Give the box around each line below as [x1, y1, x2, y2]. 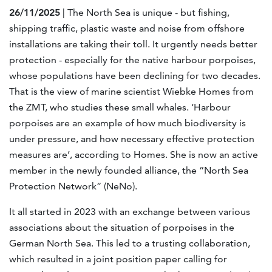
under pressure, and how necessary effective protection [9, 132, 254, 144]
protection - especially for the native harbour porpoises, [9, 53, 256, 66]
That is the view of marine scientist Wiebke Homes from [9, 85, 254, 97]
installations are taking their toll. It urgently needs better [9, 38, 257, 50]
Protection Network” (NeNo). [9, 180, 140, 192]
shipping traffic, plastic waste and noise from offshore [9, 22, 245, 34]
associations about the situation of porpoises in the [9, 221, 234, 233]
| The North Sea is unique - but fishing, [60, 6, 229, 18]
